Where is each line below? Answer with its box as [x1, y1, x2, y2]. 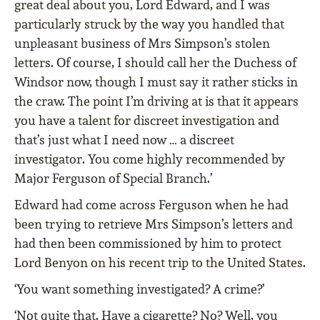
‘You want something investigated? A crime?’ [14, 281, 264, 298]
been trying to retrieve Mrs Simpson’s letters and [14, 216, 293, 233]
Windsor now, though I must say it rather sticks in [14, 74, 298, 91]
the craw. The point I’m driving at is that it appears [14, 93, 299, 110]
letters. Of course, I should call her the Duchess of [14, 54, 296, 71]
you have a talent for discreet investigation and [14, 112, 279, 129]
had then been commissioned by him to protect [14, 235, 281, 252]
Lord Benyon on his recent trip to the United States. [14, 254, 306, 271]
